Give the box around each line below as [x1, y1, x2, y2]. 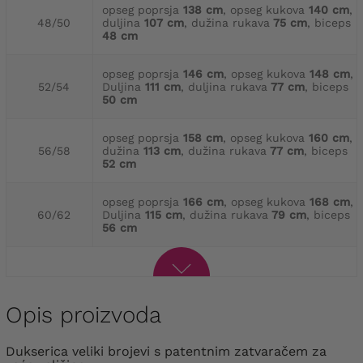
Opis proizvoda [6, 301, 161, 328]
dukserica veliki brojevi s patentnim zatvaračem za [6, 343, 15, 359]
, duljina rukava [181, 79, 267, 93]
